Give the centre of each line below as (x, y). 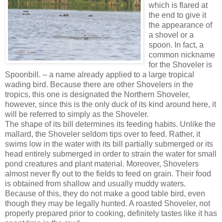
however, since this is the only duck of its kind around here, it (111, 104)
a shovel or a (171, 35)
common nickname (182, 55)
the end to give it (177, 15)
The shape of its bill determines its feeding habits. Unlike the (110, 124)
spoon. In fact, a (176, 45)
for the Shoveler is (180, 64)
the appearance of (180, 25)
